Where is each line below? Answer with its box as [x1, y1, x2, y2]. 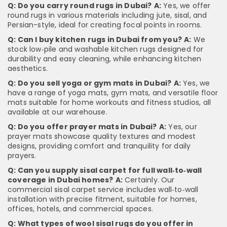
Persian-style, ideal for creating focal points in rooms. [8, 20, 202, 30]
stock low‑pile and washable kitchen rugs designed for [8, 44, 204, 55]
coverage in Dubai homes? [8, 175, 113, 185]
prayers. [8, 150, 36, 161]
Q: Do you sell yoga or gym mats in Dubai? [8, 78, 172, 89]
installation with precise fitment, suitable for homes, [8, 194, 197, 205]
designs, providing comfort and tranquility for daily [8, 141, 191, 152]
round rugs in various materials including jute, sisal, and [8, 10, 207, 21]
